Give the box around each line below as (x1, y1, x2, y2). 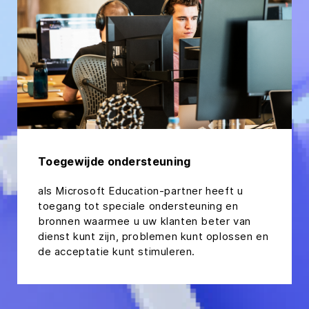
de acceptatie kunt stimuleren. (38, 244, 196, 258)
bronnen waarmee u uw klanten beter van (38, 214, 251, 228)
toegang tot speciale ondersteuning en (38, 199, 239, 212)
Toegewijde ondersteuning (38, 154, 191, 168)
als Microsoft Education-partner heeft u (38, 183, 243, 197)
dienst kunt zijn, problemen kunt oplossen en (38, 229, 269, 243)
